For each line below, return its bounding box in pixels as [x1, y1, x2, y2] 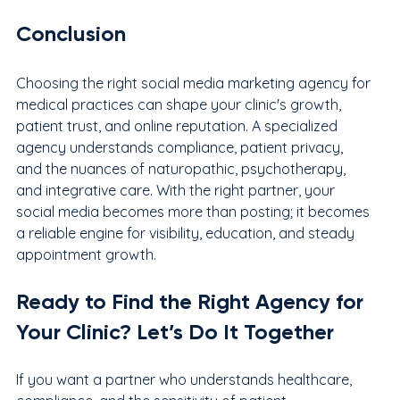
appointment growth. [16, 245, 156, 263]
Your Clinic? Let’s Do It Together [16, 318, 334, 345]
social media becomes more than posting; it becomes [16, 202, 373, 221]
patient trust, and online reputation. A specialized [16, 116, 341, 135]
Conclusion [16, 20, 126, 46]
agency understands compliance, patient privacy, [16, 137, 346, 156]
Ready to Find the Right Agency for [16, 287, 369, 314]
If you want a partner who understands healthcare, [16, 370, 355, 388]
